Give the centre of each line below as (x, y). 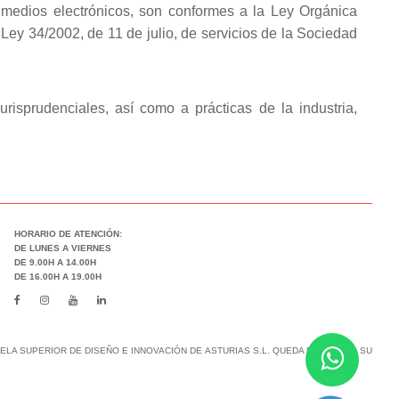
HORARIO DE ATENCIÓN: (69, 234)
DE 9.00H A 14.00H (56, 262)
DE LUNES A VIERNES (63, 248)
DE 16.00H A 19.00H (58, 277)
